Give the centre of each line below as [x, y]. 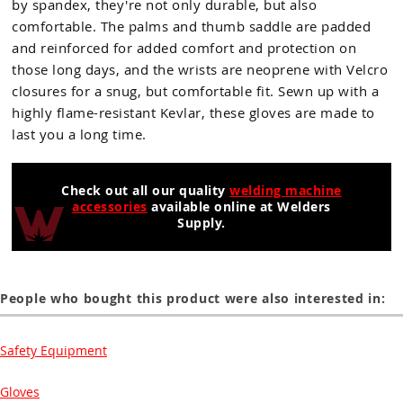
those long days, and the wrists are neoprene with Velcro [200, 69]
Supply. [201, 222]
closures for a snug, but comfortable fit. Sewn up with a [196, 90]
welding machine [286, 190]
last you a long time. [79, 134]
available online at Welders [239, 206]
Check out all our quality [146, 190]
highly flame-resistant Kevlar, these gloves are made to [193, 112]
